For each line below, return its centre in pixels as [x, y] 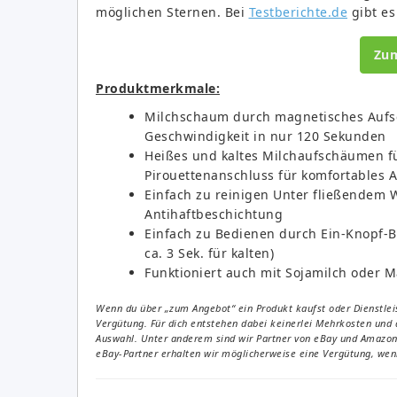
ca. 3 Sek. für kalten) [209, 253]
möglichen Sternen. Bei [172, 12]
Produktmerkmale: [158, 88]
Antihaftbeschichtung [214, 214]
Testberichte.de [298, 12]
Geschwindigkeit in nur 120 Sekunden [265, 136]
